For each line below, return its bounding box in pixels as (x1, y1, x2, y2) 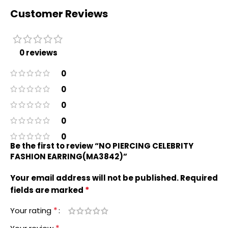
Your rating (10, 205, 53, 216)
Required (180, 173, 218, 183)
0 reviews (19, 47, 58, 58)
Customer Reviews (10, 7, 108, 21)
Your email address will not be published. (10, 173, 179, 183)
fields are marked (10, 185, 85, 195)
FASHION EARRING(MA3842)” (10, 151, 127, 162)
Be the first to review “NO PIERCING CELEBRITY (10, 140, 193, 151)
